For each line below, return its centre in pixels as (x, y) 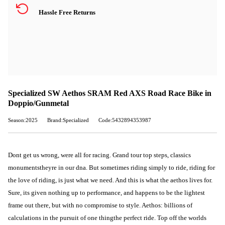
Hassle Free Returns (67, 12)
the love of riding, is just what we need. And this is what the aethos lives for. (110, 180)
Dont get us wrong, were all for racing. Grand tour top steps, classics (99, 155)
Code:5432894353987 (125, 120)
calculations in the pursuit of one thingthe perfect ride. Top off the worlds (107, 218)
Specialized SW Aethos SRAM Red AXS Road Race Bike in (110, 93)
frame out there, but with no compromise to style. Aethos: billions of (100, 205)
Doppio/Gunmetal (38, 103)
